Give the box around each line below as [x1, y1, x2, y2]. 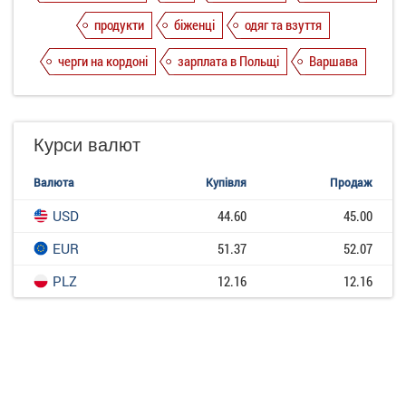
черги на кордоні [58, 52, 148, 70]
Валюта [34, 175, 74, 189]
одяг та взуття [245, 15, 322, 34]
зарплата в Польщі [178, 52, 279, 70]
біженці [174, 15, 215, 34]
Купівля [206, 175, 246, 189]
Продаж [330, 175, 372, 189]
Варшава [309, 52, 358, 70]
